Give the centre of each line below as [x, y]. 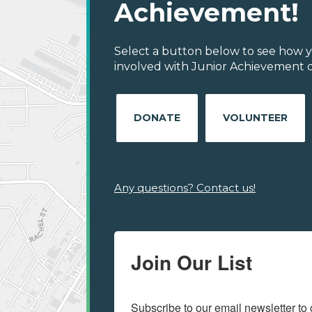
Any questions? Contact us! [185, 188]
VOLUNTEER [255, 118]
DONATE [157, 118]
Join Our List [192, 263]
